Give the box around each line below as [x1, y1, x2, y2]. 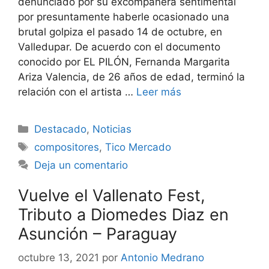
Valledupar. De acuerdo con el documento [18, 40, 220, 53]
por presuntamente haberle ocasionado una [18, 10, 229, 23]
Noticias [92, 122, 132, 135]
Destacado [34, 122, 87, 135]
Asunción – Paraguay [18, 223, 177, 244]
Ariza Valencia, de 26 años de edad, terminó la [18, 70, 245, 83]
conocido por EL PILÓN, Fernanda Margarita [18, 55, 230, 68]
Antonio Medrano [121, 252, 204, 264]
